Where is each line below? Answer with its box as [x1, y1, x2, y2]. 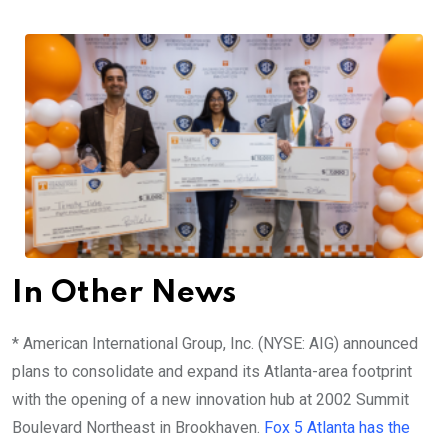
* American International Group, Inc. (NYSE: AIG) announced [12, 334, 418, 354]
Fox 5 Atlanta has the [264, 418, 410, 438]
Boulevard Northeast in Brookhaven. [12, 418, 264, 438]
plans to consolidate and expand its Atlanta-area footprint [12, 362, 412, 382]
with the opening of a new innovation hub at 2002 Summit [12, 390, 409, 410]
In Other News [12, 278, 236, 310]
